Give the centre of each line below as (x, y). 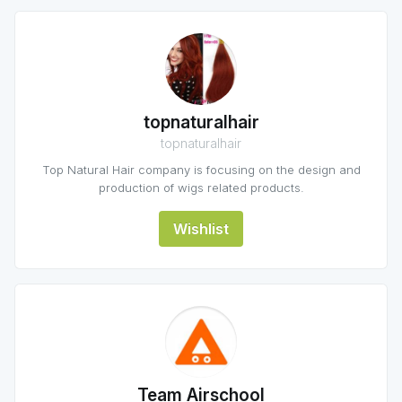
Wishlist (201, 229)
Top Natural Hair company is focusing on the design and (201, 170)
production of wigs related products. (201, 188)
